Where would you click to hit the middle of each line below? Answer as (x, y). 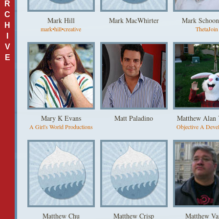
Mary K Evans (61, 118)
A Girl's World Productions (61, 127)
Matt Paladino (134, 118)
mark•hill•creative (61, 29)
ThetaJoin (207, 29)
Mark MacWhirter (134, 20)
